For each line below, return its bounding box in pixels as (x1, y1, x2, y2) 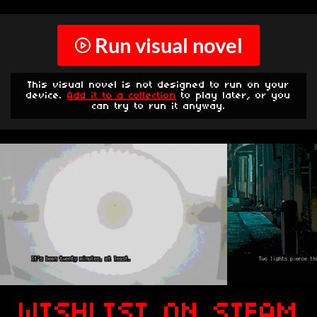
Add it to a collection (67, 91, 176, 102)
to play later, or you (176, 91, 291, 102)
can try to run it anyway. (91, 101, 226, 113)
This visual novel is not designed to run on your (28, 80, 289, 91)
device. (26, 91, 67, 102)
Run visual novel (95, 33, 243, 57)
